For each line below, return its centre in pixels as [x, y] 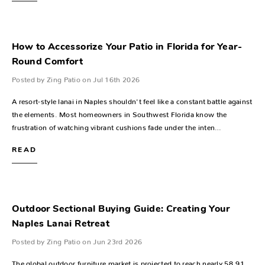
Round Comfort [48, 62]
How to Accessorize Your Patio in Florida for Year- [127, 47]
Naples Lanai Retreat [61, 224]
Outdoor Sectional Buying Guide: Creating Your [121, 209]
